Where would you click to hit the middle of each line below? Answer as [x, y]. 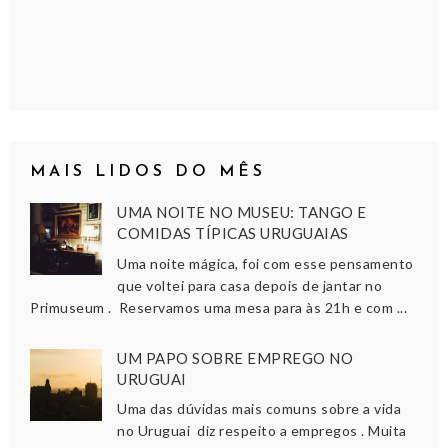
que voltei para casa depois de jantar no [250, 285]
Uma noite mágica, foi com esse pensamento [265, 263]
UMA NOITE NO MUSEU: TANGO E [242, 211]
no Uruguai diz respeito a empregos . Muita [262, 431]
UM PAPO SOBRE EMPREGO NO [235, 357]
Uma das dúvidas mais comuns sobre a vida [259, 409]
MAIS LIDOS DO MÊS [148, 171]
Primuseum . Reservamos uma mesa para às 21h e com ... [218, 307]
